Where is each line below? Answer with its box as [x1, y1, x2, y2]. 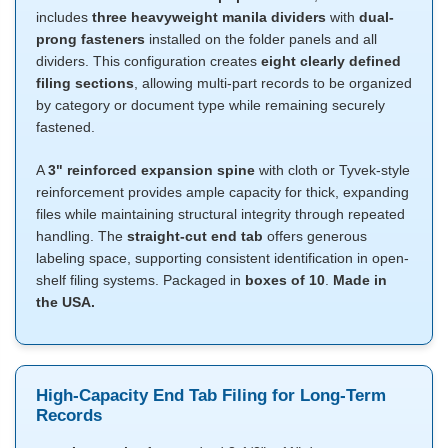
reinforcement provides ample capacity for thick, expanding [36, 184, 409, 201]
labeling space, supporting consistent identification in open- [36, 250, 409, 267]
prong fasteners [36, 31, 145, 48]
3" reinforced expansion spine [48, 162, 255, 179]
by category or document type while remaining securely [36, 97, 385, 114]
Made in [333, 272, 387, 289]
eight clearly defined [261, 53, 401, 70]
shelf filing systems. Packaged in [36, 272, 245, 289]
